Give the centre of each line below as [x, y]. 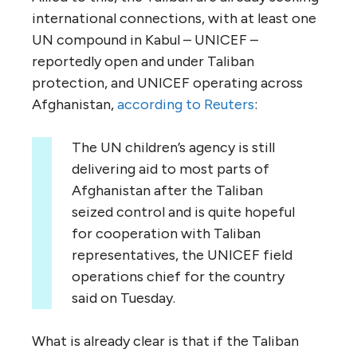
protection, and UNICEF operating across [167, 82]
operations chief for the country [178, 276]
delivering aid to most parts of [171, 169]
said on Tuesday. [124, 298]
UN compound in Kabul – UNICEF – [145, 39]
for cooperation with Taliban [166, 233]
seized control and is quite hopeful [183, 212]
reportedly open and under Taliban [143, 61]
